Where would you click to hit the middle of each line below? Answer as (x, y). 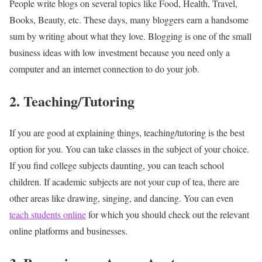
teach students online (48, 215)
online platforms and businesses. (70, 231)
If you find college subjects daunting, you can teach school (117, 166)
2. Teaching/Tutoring (72, 101)
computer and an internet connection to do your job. (104, 68)
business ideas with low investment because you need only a (120, 52)
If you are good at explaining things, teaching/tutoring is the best (127, 133)
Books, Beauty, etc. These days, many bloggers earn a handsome (129, 19)
